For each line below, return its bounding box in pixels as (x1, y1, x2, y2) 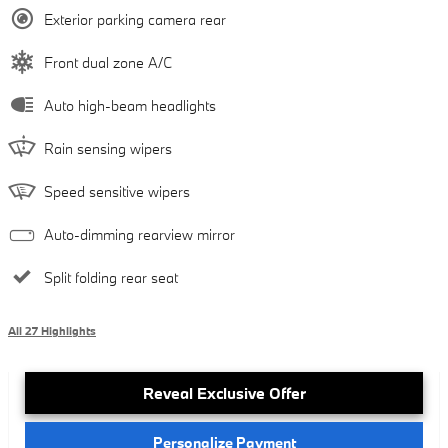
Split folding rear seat (44, 267, 178, 287)
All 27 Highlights (8, 323, 96, 338)
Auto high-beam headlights (44, 95, 216, 115)
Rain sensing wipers (44, 138, 172, 158)
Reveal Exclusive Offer (142, 382, 306, 403)
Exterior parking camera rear (44, 9, 226, 29)
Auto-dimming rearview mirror (44, 224, 235, 244)
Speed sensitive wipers (44, 181, 190, 201)
